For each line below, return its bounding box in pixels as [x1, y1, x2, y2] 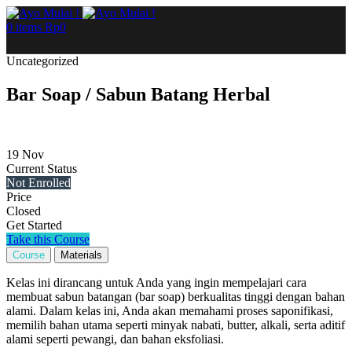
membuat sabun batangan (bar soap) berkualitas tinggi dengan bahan [6, 289, 345, 303]
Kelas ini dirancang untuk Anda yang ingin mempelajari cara [6, 275, 306, 289]
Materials [60, 248, 102, 261]
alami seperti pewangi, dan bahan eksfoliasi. [6, 332, 224, 346]
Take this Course [6, 232, 90, 246]
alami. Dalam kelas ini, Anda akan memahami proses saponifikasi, [6, 303, 333, 317]
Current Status [6, 161, 77, 175]
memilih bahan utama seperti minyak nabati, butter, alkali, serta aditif [6, 317, 345, 332]
